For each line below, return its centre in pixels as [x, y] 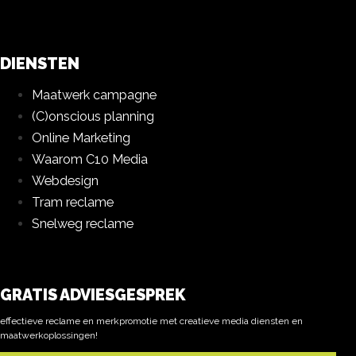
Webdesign [65, 181]
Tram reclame [73, 203]
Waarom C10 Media [90, 160]
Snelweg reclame [83, 224]
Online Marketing [81, 138]
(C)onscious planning [93, 117]
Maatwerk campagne [94, 95]
